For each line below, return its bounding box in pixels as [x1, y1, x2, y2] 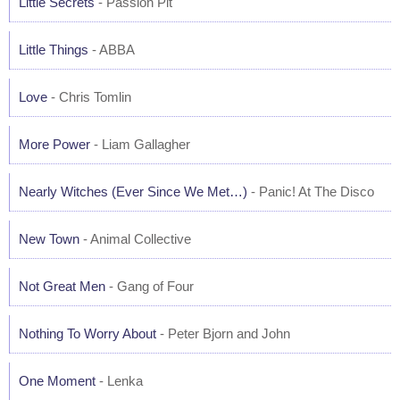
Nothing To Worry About [19, 326, 156, 341]
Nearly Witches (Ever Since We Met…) [19, 184, 247, 199]
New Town [19, 231, 79, 246]
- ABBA [88, 42, 135, 57]
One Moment [19, 373, 96, 388]
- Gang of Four [105, 279, 194, 294]
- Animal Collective [79, 231, 191, 246]
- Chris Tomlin [47, 89, 131, 104]
